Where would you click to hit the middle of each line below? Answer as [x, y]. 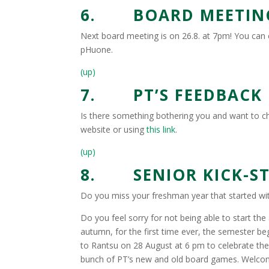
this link [161, 129]
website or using [114, 129]
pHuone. [97, 50]
